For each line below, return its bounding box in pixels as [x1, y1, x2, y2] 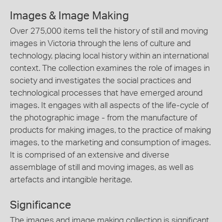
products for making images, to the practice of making [10, 126, 211, 134]
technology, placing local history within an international [10, 52, 209, 60]
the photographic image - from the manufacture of [10, 113, 197, 122]
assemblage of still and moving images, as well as [10, 163, 194, 171]
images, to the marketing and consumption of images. [10, 138, 211, 147]
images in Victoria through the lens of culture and [10, 39, 191, 48]
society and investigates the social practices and [10, 76, 191, 85]
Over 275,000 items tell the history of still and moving [10, 27, 208, 35]
